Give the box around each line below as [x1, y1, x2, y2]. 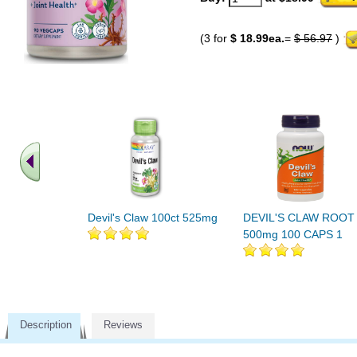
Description [20, 319, 72, 331]
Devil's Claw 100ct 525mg [88, 211, 218, 224]
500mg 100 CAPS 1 [243, 228, 343, 241]
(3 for [200, 32, 230, 45]
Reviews [104, 319, 143, 331]
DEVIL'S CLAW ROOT [243, 211, 355, 224]
